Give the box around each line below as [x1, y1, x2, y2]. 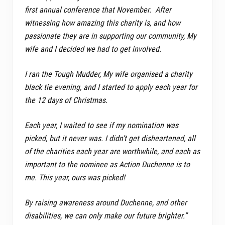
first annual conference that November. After [25, 5, 171, 15]
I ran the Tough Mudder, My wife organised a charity [25, 69, 192, 79]
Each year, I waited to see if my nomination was [25, 120, 178, 130]
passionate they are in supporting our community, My [25, 31, 196, 41]
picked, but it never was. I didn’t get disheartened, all [25, 133, 195, 143]
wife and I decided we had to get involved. [25, 44, 161, 54]
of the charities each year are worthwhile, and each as [25, 146, 200, 156]
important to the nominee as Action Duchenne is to [25, 159, 190, 169]
